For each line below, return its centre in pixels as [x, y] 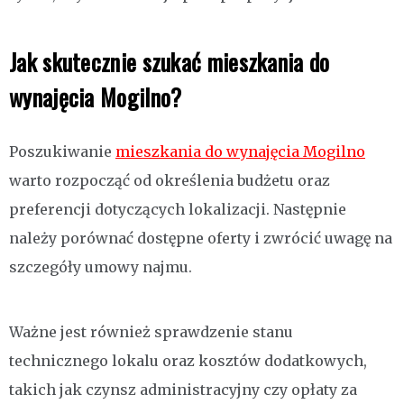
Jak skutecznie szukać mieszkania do [170, 62]
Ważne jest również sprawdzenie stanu [151, 332]
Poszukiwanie [62, 152]
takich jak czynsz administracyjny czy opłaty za [183, 390]
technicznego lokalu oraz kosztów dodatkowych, [188, 361]
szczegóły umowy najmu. [101, 267]
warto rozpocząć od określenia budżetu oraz [170, 181]
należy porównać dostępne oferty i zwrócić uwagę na [201, 239]
